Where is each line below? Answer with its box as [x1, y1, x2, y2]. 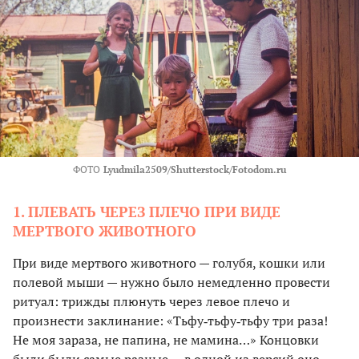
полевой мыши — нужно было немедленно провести [13, 273, 330, 292]
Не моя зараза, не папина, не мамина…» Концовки [13, 331, 319, 349]
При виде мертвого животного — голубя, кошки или [13, 254, 325, 272]
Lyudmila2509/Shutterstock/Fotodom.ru [103, 163, 286, 176]
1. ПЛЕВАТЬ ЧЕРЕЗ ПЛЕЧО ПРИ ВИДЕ [13, 202, 280, 222]
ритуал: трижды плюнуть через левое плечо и [13, 292, 290, 311]
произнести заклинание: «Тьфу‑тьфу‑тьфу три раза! [13, 312, 328, 330]
